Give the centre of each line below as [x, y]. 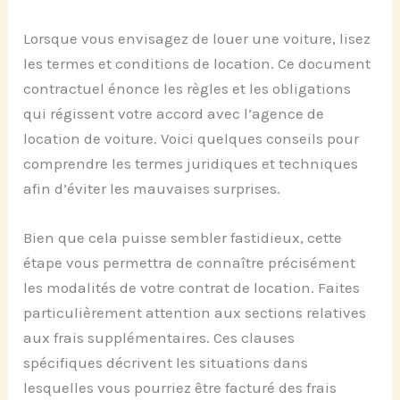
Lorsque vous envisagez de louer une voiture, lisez [197, 38]
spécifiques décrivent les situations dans [166, 362]
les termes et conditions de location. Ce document [197, 63]
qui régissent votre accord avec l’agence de [174, 113]
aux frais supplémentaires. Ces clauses [159, 337]
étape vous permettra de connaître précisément [190, 262]
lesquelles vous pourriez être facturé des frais [180, 387]
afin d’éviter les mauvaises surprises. [152, 188]
